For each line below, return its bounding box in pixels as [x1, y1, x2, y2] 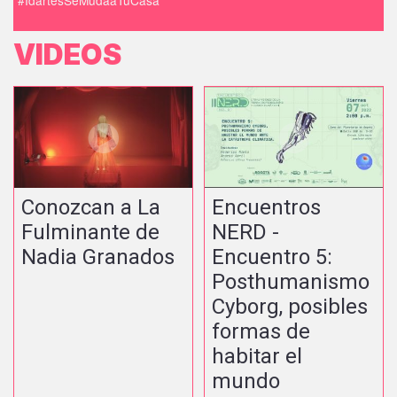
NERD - [212, 220, 280, 245]
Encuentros [212, 195, 322, 221]
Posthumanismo [212, 269, 370, 295]
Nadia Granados [21, 245, 175, 270]
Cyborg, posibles [212, 294, 369, 320]
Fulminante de [21, 220, 160, 245]
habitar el [212, 344, 303, 370]
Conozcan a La [21, 195, 160, 221]
